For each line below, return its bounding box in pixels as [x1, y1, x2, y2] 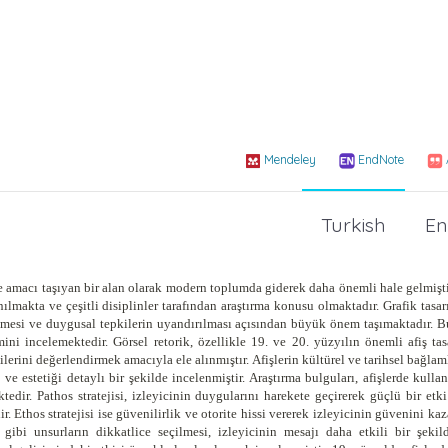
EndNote [358, 152, 404, 168]
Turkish [321, 211, 386, 237]
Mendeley [264, 152, 316, 168]
